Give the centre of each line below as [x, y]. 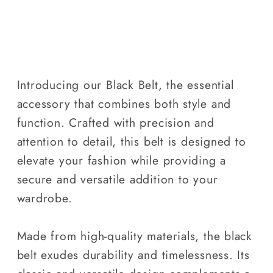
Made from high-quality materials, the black [135, 236]
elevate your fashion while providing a [122, 160]
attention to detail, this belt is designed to [131, 141]
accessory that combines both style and [124, 103]
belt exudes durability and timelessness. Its [133, 254]
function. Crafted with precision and [115, 122]
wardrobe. [44, 198]
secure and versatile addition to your [117, 179]
